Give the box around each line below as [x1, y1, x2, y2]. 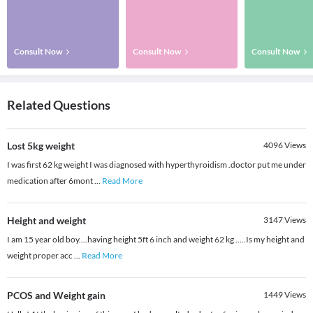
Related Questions [7, 97, 110, 113]
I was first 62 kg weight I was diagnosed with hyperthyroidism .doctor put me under [7, 159, 306, 170]
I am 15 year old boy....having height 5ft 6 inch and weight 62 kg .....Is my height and [7, 234, 305, 245]
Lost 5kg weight [7, 140, 75, 152]
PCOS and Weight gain [7, 289, 105, 302]
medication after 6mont [7, 175, 94, 187]
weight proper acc [7, 250, 74, 261]
